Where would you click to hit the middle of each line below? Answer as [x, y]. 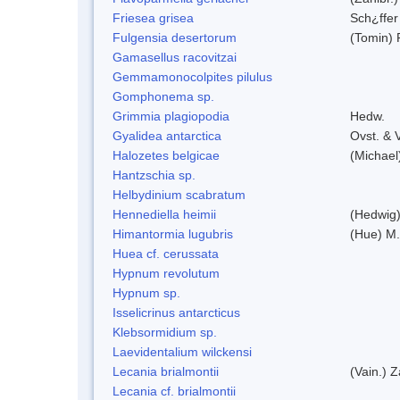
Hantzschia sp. [154, 175]
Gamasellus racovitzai [175, 57]
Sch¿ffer [374, 17]
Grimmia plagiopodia [171, 116]
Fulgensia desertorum [175, 37]
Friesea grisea [153, 17]
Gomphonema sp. [163, 96]
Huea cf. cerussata [166, 253]
